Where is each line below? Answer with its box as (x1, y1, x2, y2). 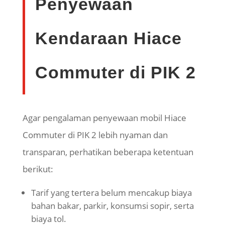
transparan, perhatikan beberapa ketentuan (22, 146, 193, 158)
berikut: (22, 163, 53, 175)
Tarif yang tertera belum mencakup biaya (31, 187, 192, 199)
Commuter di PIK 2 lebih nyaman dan (22, 129, 168, 141)
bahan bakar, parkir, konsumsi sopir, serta (31, 200, 194, 212)
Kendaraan (35, 29, 134, 48)
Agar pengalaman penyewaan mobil (22, 112, 164, 124)
